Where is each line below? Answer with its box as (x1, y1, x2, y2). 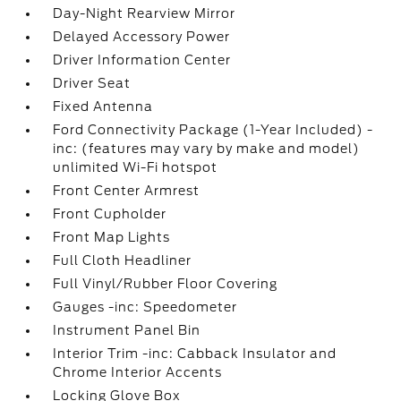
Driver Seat (53, 76, 132, 90)
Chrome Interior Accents (53, 365, 223, 380)
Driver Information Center (53, 53, 232, 67)
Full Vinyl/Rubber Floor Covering (53, 277, 278, 291)
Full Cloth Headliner (53, 253, 192, 268)
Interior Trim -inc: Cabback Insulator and (53, 346, 337, 361)
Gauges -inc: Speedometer (53, 300, 238, 314)
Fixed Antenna (53, 99, 154, 114)
